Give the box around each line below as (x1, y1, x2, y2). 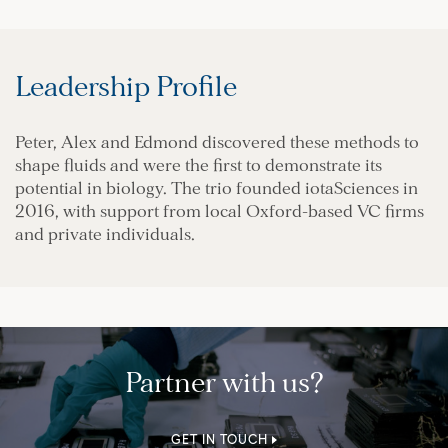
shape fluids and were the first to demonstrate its (15, 157, 382, 176)
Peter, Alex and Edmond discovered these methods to (15, 134, 419, 153)
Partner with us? (124, 368, 324, 399)
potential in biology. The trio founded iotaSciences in (15, 180, 418, 199)
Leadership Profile (15, 72, 237, 103)
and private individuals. (15, 226, 195, 245)
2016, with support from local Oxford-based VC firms (15, 203, 424, 222)
